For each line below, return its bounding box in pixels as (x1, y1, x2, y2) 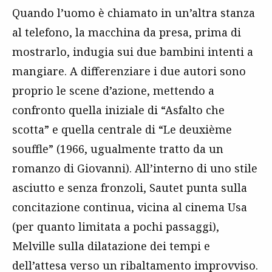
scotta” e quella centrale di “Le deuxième (12, 122, 232, 137)
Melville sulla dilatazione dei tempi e (12, 239, 210, 254)
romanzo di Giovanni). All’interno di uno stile (12, 161, 257, 176)
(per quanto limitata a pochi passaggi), (12, 219, 219, 234)
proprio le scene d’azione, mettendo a (12, 83, 214, 98)
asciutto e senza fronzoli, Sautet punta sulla (12, 180, 247, 195)
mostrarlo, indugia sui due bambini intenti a (12, 44, 253, 59)
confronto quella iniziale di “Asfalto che (12, 103, 225, 118)
